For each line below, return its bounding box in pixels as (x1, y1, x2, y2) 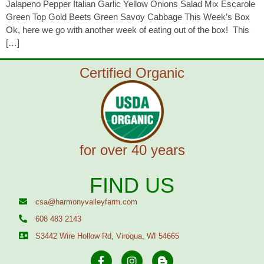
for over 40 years (79, 141, 185, 158)
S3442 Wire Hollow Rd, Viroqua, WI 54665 (35, 231, 179, 240)
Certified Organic (80, 64, 184, 81)
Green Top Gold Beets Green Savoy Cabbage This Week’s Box (6, 12, 250, 22)
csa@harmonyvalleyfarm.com (35, 197, 137, 206)
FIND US (89, 173, 174, 197)
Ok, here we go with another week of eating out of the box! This (6, 25, 249, 35)
